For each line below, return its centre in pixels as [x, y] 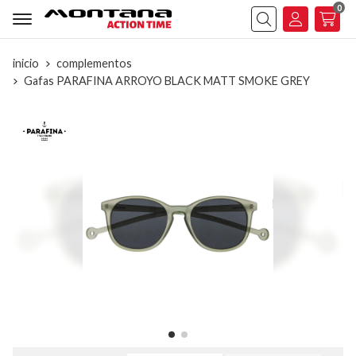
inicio [26, 63]
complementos [94, 63]
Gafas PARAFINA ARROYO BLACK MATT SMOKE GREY [167, 81]
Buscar [269, 30]
